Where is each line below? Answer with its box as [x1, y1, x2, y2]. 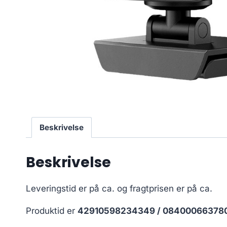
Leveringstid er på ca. [26, 183, 117, 194]
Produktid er [26, 205, 78, 216]
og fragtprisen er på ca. [117, 183, 212, 194]
